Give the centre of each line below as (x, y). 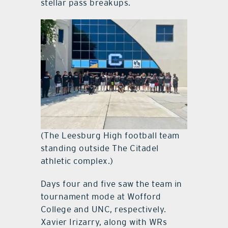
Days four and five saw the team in (111, 184)
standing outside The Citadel (99, 148)
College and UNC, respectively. (103, 209)
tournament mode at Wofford (101, 197)
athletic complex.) (77, 161)
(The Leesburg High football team (110, 136)
